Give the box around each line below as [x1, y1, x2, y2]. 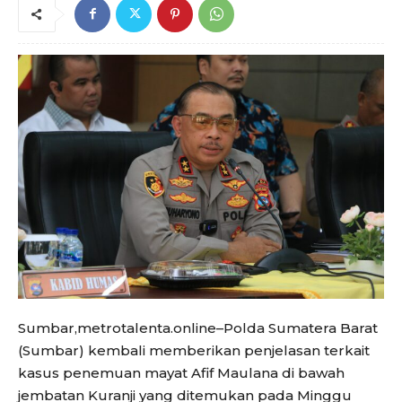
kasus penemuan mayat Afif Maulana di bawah [18, 363, 345, 381]
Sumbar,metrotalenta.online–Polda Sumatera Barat [18, 319, 378, 336]
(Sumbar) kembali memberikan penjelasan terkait [18, 341, 370, 359]
